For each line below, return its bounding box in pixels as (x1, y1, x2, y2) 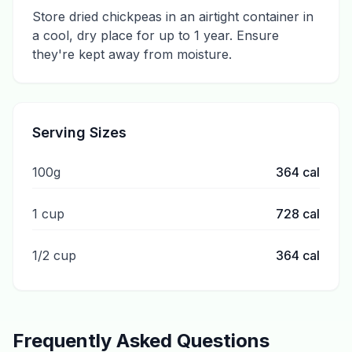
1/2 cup (32, 247, 76, 263)
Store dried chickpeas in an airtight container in (32, 9, 313, 24)
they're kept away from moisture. (32, 46, 232, 62)
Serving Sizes (32, 124, 126, 141)
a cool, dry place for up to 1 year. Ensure (32, 27, 279, 43)
